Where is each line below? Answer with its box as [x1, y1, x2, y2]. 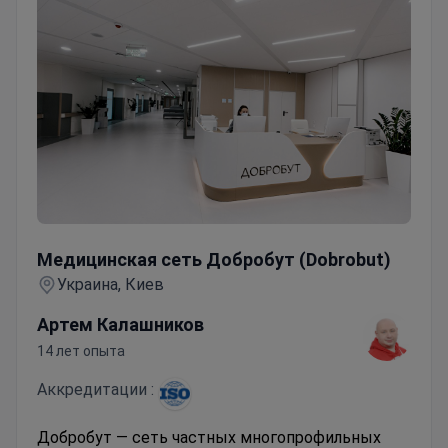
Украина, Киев [57, 274, 164, 294]
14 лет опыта [37, 342, 125, 359]
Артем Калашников [37, 313, 204, 335]
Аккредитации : [37, 379, 154, 399]
